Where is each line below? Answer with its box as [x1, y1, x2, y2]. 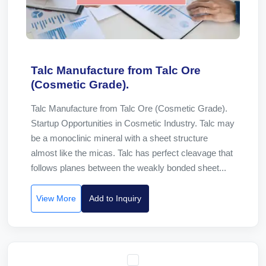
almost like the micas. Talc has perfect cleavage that [31, 148, 233, 158]
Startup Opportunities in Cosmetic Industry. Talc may [31, 118, 235, 128]
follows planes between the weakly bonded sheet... [31, 163, 226, 173]
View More [36, 194, 76, 203]
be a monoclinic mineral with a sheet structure [31, 133, 208, 143]
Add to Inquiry [89, 194, 141, 203]
